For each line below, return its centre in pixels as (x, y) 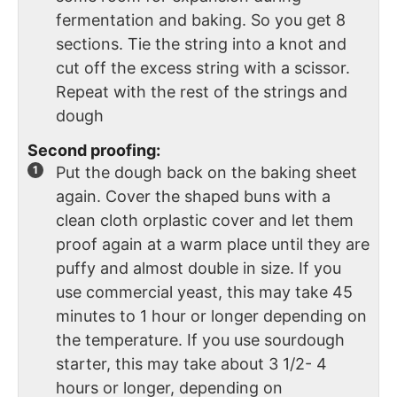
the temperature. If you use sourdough (200, 340)
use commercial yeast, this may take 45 (204, 292)
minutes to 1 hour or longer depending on (211, 316)
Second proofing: (94, 151)
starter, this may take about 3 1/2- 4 (191, 364)
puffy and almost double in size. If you (198, 269)
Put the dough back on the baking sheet (206, 173)
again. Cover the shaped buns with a (193, 197)
